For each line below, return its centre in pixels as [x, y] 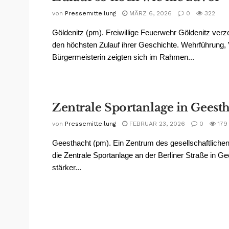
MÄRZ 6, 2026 [150, 13]
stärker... [67, 167]
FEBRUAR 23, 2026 [156, 123]
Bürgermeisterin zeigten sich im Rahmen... [123, 57]
